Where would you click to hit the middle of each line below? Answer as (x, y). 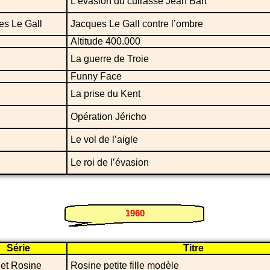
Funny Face (96, 76)
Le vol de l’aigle (104, 139)
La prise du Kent (105, 93)
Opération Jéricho (108, 116)
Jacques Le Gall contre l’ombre (137, 24)
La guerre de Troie (110, 58)
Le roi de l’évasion (110, 162)
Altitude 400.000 (105, 41)
